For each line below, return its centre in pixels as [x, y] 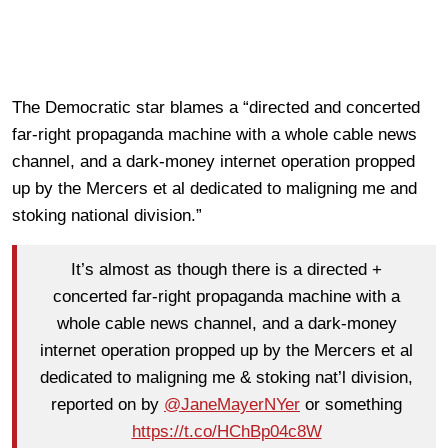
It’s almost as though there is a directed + [226, 269]
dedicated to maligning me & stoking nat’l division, [226, 377]
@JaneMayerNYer [232, 404]
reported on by [107, 404]
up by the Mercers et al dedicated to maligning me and [214, 189]
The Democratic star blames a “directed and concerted [216, 108]
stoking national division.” [107, 216]
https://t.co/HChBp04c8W [226, 431]
